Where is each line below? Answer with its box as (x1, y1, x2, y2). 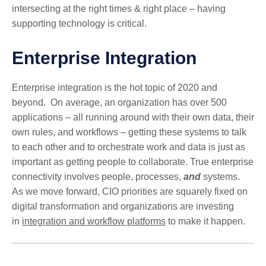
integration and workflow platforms (22, 216, 166, 226)
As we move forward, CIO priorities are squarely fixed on (12, 186, 248, 197)
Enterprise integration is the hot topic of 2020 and (12, 83, 217, 93)
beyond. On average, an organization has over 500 (12, 97, 227, 107)
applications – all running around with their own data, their (12, 112, 254, 122)
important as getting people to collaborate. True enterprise (12, 157, 254, 167)
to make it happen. (166, 216, 245, 226)
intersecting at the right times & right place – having (12, 4, 226, 14)
